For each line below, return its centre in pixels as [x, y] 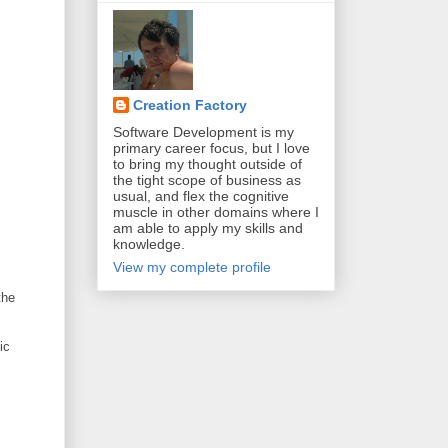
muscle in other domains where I [216, 211]
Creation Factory [190, 104]
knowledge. [149, 243]
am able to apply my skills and [208, 227]
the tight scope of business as [207, 179]
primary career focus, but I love [211, 147]
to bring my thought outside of [207, 163]
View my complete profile [192, 266]
